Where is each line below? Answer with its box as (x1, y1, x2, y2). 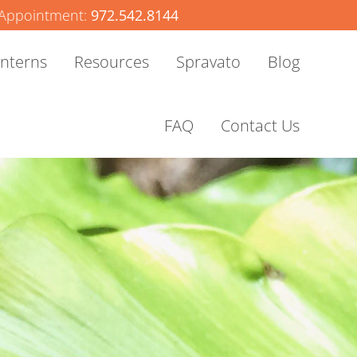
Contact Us (220, 115, 300, 136)
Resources (73, 51, 149, 73)
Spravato (175, 51, 241, 73)
